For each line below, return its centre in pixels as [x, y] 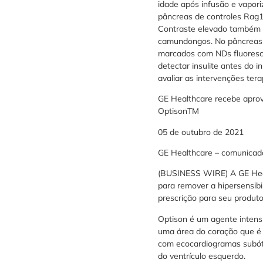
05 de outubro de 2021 [200, 132]
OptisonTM [178, 111]
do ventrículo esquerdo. [201, 256]
